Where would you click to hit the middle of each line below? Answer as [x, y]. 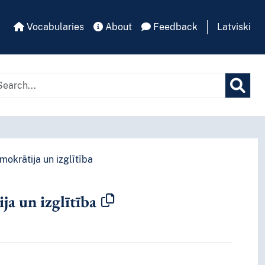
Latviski [234, 27]
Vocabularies [54, 27]
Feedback [174, 27]
